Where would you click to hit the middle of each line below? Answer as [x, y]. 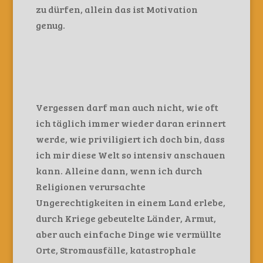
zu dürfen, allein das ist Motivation [117, 9]
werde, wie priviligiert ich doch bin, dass [130, 139]
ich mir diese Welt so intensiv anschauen [130, 155]
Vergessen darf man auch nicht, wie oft [127, 107]
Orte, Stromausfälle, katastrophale [116, 250]
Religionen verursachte [90, 186]
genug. [50, 25]
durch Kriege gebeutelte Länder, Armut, [126, 218]
